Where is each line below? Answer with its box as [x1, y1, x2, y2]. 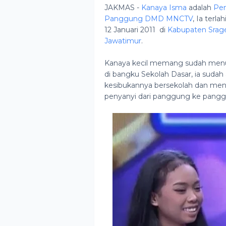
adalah [187, 3, 213, 12]
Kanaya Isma [141, 3, 187, 12]
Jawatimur [104, 36, 141, 45]
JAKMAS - [104, 3, 141, 12]
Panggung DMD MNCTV [104, 14, 193, 23]
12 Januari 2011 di [104, 25, 167, 34]
